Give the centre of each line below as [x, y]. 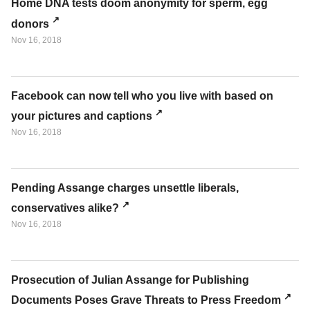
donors [30, 24]
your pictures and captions [82, 116]
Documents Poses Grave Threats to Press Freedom [146, 300]
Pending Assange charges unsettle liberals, [125, 188]
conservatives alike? [65, 208]
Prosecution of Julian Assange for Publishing [130, 280]
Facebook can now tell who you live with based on [142, 95]
